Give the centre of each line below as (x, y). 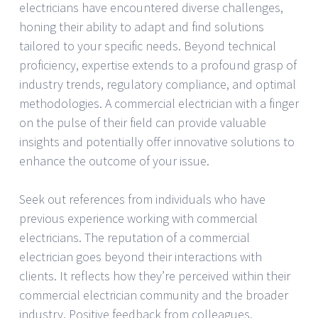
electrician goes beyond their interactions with (141, 256)
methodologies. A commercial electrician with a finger (159, 103)
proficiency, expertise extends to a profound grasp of (158, 65)
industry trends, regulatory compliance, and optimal (158, 84)
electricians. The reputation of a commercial (135, 237)
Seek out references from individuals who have (142, 199)
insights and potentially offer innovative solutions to (157, 141)
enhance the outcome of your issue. (114, 160)
